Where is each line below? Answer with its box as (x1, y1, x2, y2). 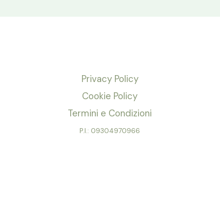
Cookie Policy (82, 90, 138, 103)
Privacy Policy (81, 73, 138, 85)
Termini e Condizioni (68, 107, 152, 120)
